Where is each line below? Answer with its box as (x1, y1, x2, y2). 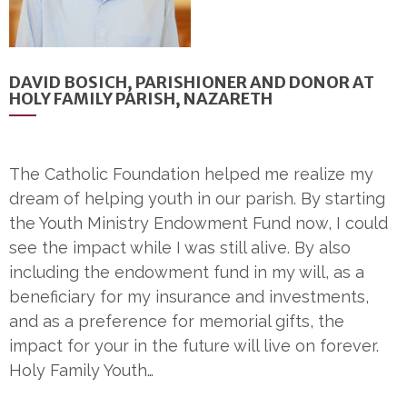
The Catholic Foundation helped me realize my (9, 164, 373, 184)
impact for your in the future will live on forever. (9, 336, 379, 356)
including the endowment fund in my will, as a (9, 263, 364, 283)
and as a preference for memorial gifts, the (9, 312, 344, 332)
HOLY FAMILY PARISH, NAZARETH (9, 88, 273, 110)
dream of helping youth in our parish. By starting (9, 189, 385, 209)
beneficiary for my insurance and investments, (9, 287, 369, 307)
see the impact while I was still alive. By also (9, 238, 351, 258)
